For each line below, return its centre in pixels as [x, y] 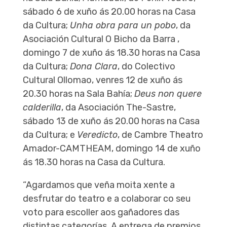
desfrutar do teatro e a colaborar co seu [106, 199]
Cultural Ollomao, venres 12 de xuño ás [102, 80]
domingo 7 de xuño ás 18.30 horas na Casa [111, 53]
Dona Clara [93, 67]
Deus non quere [168, 94]
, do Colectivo [146, 67]
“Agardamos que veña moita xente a [99, 185]
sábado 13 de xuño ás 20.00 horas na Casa [111, 121]
